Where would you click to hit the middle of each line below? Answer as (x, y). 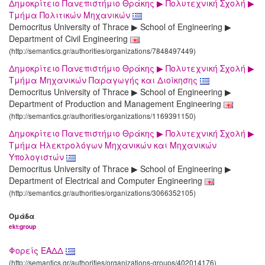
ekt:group (22, 227)
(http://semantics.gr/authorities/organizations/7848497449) (102, 51)
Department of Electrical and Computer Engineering (107, 181)
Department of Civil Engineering (70, 39)
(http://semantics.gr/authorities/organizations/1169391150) (102, 116)
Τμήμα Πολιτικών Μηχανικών (71, 15)
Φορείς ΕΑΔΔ (37, 251)
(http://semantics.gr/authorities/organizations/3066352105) (102, 193)
